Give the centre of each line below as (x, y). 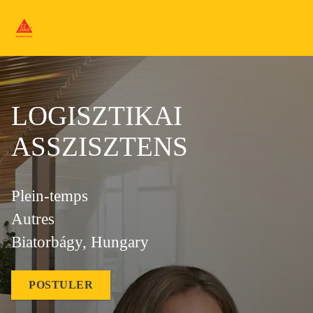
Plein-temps (50, 196)
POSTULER (61, 285)
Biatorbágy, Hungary (80, 242)
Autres (33, 219)
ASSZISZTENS (100, 146)
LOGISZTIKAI (97, 116)
